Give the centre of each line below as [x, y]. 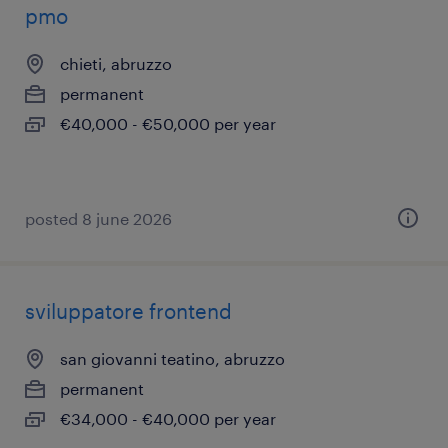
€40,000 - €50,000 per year [168, 123]
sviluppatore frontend [128, 311]
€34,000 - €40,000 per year [168, 418]
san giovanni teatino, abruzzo [172, 358]
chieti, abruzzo [116, 63]
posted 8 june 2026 [98, 218]
